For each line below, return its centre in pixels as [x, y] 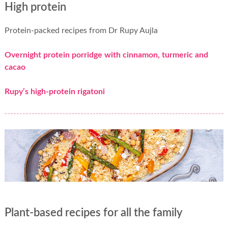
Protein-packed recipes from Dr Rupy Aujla [81, 31]
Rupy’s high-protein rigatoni [54, 92]
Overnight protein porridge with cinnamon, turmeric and [106, 55]
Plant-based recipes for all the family [93, 213]
